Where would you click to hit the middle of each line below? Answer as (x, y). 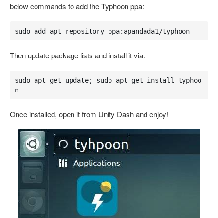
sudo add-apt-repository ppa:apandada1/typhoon (102, 31)
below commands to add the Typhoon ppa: (77, 6)
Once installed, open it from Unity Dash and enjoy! (89, 114)
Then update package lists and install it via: (77, 55)
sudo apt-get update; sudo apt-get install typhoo (108, 80)
